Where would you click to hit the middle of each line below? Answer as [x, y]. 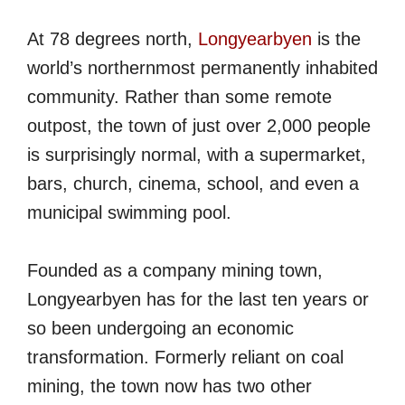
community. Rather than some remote [179, 97]
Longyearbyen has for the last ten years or [198, 299]
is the [336, 39]
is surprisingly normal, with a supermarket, [197, 155]
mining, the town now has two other [170, 386]
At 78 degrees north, [113, 39]
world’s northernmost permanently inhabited [202, 68]
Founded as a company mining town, [175, 270]
